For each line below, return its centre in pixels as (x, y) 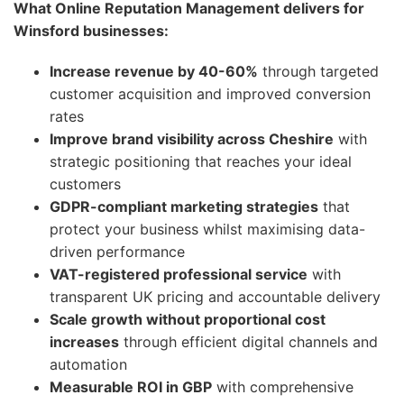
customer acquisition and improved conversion (210, 94)
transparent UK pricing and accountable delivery (215, 297)
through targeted (318, 71)
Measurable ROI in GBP (131, 387)
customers (85, 184)
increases (84, 342)
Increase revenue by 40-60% (154, 71)
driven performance (117, 252)
